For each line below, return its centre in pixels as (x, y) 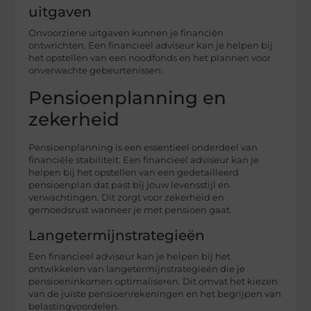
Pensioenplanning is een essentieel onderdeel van (143, 147)
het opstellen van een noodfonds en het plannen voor (150, 58)
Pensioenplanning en (128, 98)
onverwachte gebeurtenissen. (96, 71)
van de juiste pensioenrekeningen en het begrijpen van (155, 294)
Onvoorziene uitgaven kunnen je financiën (126, 33)
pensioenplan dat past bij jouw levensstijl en (129, 185)
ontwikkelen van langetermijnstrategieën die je (137, 269)
